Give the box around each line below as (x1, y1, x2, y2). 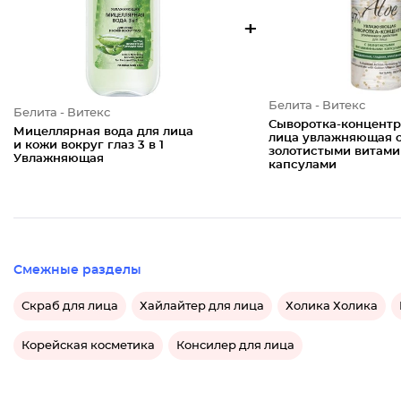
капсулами (268, 159, 337, 171)
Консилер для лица (176, 339, 294, 352)
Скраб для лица (21, 300, 118, 312)
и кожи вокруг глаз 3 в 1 (13, 139, 164, 151)
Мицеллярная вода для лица (13, 125, 193, 138)
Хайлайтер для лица (140, 300, 264, 312)
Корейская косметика (21, 339, 155, 352)
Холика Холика (286, 300, 378, 312)
